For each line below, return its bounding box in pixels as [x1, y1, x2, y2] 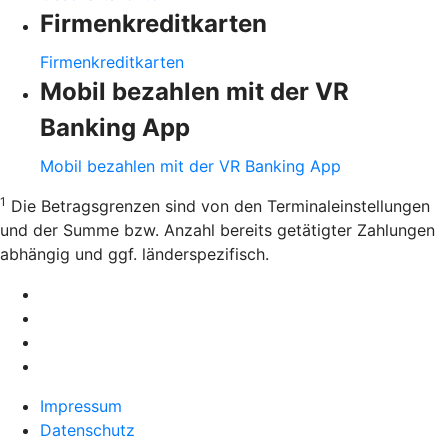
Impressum [40, 395, 122, 416]
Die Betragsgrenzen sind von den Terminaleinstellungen [6, 195, 430, 216]
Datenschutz [40, 419, 135, 440]
